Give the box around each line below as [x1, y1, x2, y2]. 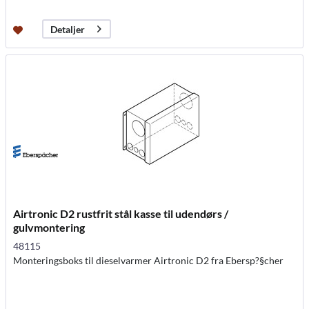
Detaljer [50, 23, 86, 35]
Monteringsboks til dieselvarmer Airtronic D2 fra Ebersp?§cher [13, 255, 284, 267]
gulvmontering [13, 221, 86, 235]
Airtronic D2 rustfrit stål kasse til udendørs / [13, 207, 229, 221]
